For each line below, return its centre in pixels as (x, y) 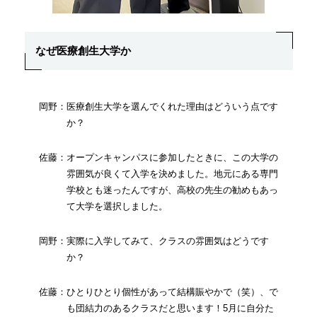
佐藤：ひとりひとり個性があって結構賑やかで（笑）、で (158, 292)
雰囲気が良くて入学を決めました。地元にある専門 (172, 174)
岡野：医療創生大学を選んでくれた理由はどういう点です (158, 107)
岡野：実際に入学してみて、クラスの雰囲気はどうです (154, 241)
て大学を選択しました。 (117, 207)
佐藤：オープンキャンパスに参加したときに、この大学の (158, 158)
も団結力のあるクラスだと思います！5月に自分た (170, 309)
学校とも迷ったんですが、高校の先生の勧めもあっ (172, 190)
